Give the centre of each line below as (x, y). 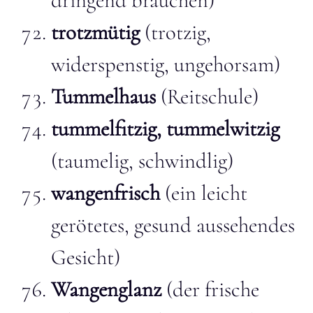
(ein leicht (204, 193)
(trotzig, (175, 32)
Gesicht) (86, 257)
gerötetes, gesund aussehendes (173, 225)
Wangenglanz (106, 289)
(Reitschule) (207, 96)
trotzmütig (95, 32)
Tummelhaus (103, 96)
